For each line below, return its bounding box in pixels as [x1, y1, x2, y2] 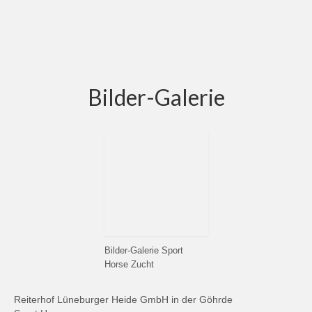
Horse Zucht [104, 260, 154, 270]
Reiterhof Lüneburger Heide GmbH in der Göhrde [14, 294, 233, 306]
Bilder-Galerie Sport [104, 246, 183, 256]
